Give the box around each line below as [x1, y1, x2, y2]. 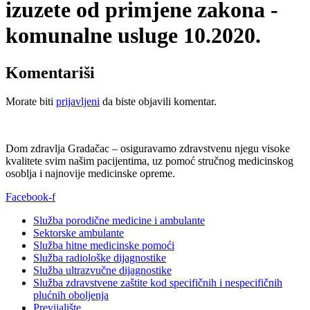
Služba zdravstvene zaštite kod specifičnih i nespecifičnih [33, 277, 282, 289]
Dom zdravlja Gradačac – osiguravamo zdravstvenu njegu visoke [6, 143, 290, 155]
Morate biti [6, 95, 56, 108]
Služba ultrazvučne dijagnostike [33, 264, 172, 277]
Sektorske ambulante [33, 227, 124, 239]
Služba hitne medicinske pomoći [33, 239, 174, 252]
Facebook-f [6, 191, 55, 203]
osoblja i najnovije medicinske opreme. [6, 167, 175, 180]
